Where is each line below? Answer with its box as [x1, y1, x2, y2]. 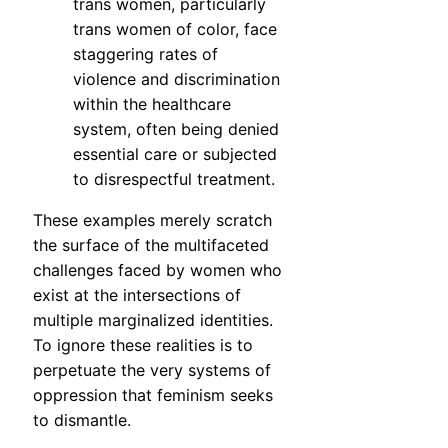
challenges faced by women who [33, 260, 282, 281]
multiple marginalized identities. [33, 310, 273, 331]
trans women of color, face [73, 19, 277, 40]
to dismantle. [33, 410, 131, 431]
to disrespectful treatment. [73, 169, 275, 190]
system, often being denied [73, 119, 279, 140]
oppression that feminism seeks [33, 385, 273, 406]
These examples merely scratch [33, 210, 272, 231]
